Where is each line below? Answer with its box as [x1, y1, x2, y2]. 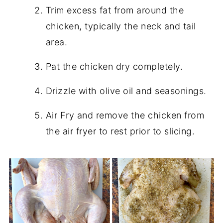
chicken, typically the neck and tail [45, 21, 196, 32]
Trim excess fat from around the [45, 5, 184, 16]
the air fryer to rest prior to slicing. [45, 126, 195, 137]
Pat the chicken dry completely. [45, 61, 183, 72]
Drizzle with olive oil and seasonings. [45, 86, 207, 97]
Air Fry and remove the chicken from [45, 110, 205, 121]
